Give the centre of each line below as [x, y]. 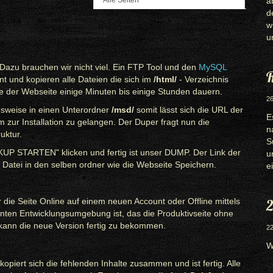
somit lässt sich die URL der [190, 110]
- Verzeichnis [203, 79]
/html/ [165, 79]
